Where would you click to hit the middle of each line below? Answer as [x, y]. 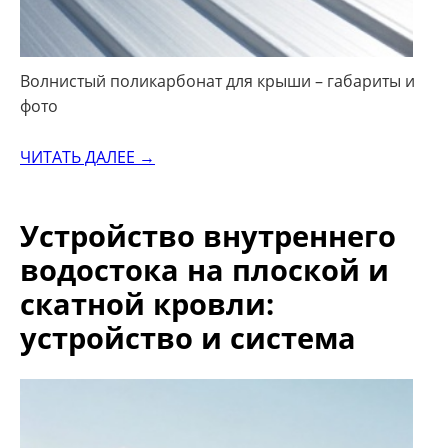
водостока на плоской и [204, 270]
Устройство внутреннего [208, 236]
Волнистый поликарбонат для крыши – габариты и [217, 80]
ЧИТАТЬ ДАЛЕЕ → [87, 156]
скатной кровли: [147, 304]
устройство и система [188, 338]
